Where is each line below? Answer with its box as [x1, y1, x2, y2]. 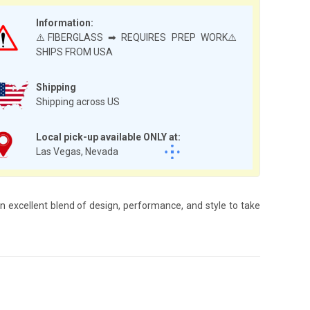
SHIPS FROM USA [36, 46, 113, 57]
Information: [36, 17, 93, 28]
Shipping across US [36, 95, 120, 107]
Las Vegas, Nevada [36, 145, 118, 157]
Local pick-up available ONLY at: [36, 131, 181, 143]
